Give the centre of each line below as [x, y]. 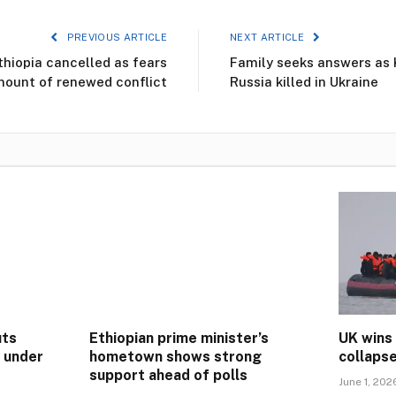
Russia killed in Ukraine [304, 82]
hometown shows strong [175, 356]
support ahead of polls [168, 375]
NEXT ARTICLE [269, 38]
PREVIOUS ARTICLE [115, 38]
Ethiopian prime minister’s [179, 338]
